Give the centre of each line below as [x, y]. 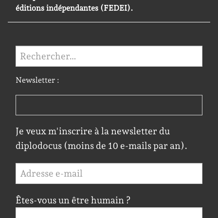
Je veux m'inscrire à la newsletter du [93, 131]
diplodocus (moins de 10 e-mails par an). [101, 146]
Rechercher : [42, 52]
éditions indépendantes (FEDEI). [74, 8]
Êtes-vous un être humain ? [73, 200]
